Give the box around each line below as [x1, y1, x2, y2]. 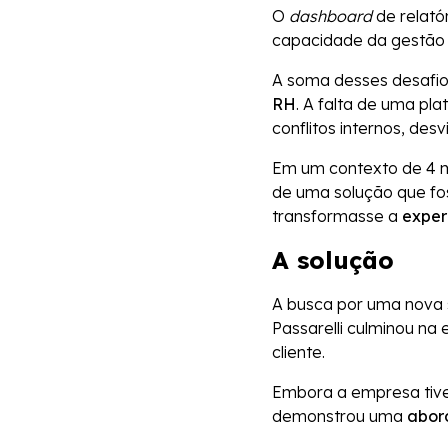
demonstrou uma [272, 406, 407, 427]
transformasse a [272, 206, 402, 227]
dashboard [289, 6, 372, 27]
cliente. [272, 342, 329, 363]
